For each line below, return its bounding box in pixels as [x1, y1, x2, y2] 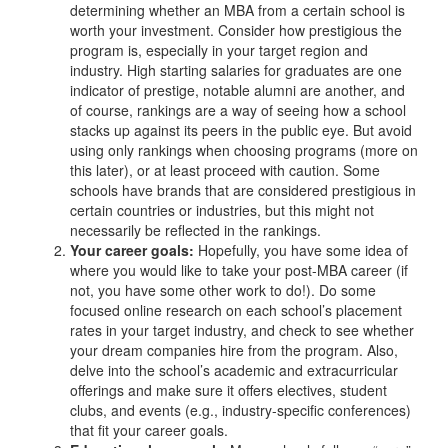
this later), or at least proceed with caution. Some [70, 159, 380, 180]
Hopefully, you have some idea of [194, 239, 408, 260]
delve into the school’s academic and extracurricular [70, 359, 398, 380]
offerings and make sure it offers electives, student [70, 379, 387, 400]
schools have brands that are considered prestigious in [70, 179, 416, 200]
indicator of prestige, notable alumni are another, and [70, 79, 405, 100]
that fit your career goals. [70, 419, 228, 440]
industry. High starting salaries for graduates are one [70, 59, 402, 80]
